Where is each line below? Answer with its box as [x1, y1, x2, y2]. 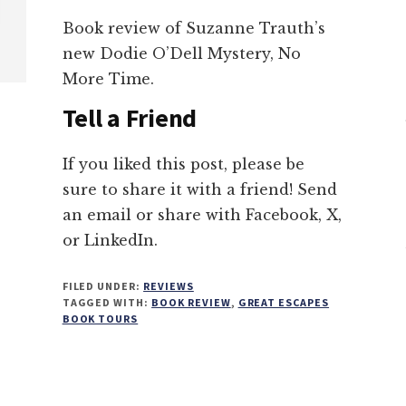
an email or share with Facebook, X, [62, 205, 342, 224]
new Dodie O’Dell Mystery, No [62, 43, 301, 63]
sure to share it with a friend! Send [62, 179, 337, 198]
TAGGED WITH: [62, 295, 152, 309]
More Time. [62, 69, 154, 88]
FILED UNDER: [62, 278, 144, 293]
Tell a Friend [62, 101, 197, 134]
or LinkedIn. [62, 230, 158, 249]
